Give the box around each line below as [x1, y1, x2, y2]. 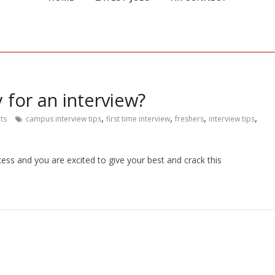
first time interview [106, 114, 170, 125]
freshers [175, 114, 204, 125]
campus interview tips [26, 114, 101, 125]
